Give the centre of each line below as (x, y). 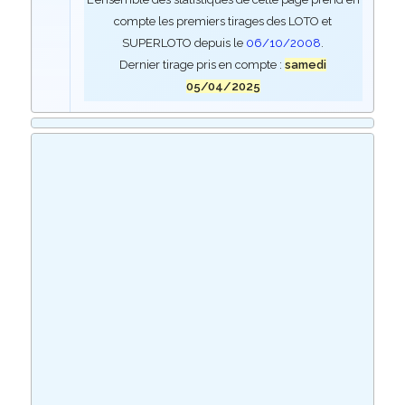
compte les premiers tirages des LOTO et (223, 21)
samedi (306, 65)
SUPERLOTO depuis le (184, 43)
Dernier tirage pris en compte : (202, 65)
